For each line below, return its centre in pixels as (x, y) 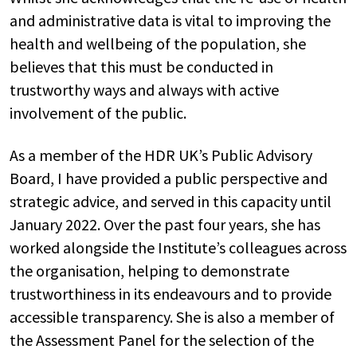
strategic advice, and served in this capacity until (171, 201)
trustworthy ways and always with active (144, 90)
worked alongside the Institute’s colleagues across (178, 247)
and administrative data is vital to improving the (170, 20)
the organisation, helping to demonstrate (149, 271)
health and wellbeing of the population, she (158, 43)
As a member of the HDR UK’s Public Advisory (161, 155)
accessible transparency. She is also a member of (172, 317)
